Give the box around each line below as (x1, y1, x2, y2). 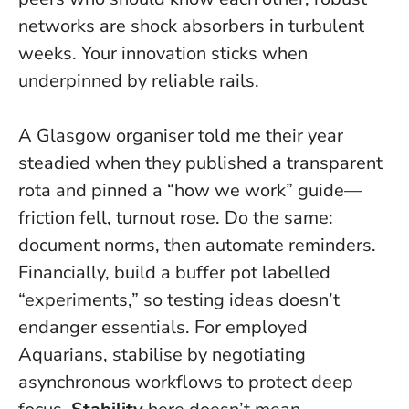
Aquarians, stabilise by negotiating (18, 341, 306, 367)
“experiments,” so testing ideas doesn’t (18, 287, 340, 312)
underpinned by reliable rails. (18, 68, 259, 93)
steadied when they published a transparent (18, 150, 383, 175)
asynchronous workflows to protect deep (18, 369, 353, 394)
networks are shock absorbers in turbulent (18, 13, 364, 38)
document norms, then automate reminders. (18, 232, 376, 257)
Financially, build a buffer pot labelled (18, 259, 330, 285)
